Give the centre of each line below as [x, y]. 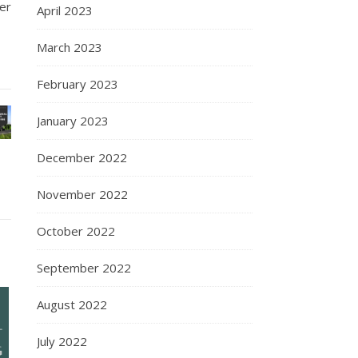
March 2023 [70, 47]
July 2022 [62, 341]
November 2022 [82, 194]
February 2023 [78, 84]
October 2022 [76, 231]
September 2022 [84, 268]
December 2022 [82, 157]
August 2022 [72, 304]
